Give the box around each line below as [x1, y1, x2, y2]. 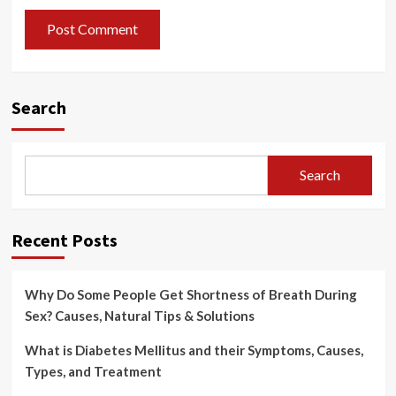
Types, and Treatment [24, 362, 162, 379]
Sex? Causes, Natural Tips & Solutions [24, 307, 255, 324]
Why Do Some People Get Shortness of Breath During [24, 286, 357, 302]
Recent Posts [11, 228, 118, 251]
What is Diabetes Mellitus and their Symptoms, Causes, [24, 341, 363, 358]
